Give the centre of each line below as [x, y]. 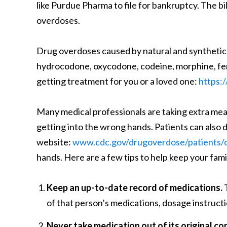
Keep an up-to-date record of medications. [135, 187]
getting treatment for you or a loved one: [118, 81]
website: [54, 142]
